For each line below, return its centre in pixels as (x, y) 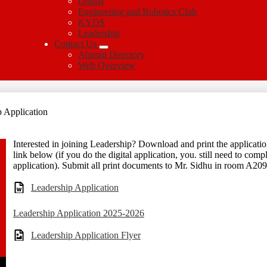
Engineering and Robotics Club (137, 12)
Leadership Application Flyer (86, 235)
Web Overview (107, 65)
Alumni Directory (111, 55)
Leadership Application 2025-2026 (79, 213)
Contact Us (75, 44)
